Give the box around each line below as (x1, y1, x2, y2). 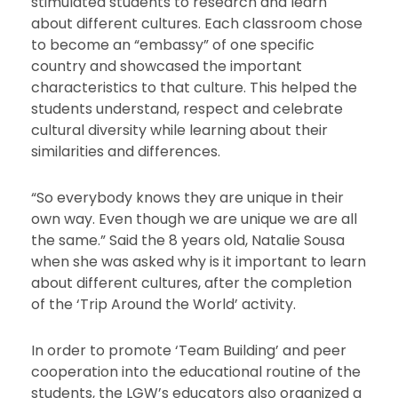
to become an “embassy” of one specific (30, 35, 314, 56)
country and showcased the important (30, 56, 302, 77)
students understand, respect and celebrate (30, 99, 343, 120)
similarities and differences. (30, 141, 220, 163)
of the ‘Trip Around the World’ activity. (30, 294, 296, 315)
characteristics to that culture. (30, 77, 250, 99)
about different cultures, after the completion (30, 273, 352, 294)
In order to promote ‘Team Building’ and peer (30, 340, 346, 362)
